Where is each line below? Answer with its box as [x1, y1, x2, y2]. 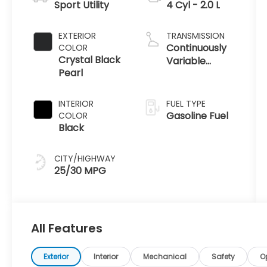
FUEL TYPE [166, 98, 206, 110]
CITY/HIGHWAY [54, 153, 116, 165]
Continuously [166, 41, 226, 55]
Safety [212, 252, 235, 262]
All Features [31, 220, 103, 237]
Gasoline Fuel [166, 109, 228, 123]
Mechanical [143, 252, 187, 262]
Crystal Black [58, 53, 121, 67]
